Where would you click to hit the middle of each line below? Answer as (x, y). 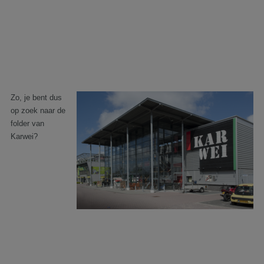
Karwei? (24, 136)
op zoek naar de (38, 110)
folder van (27, 123)
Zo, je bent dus (36, 98)
